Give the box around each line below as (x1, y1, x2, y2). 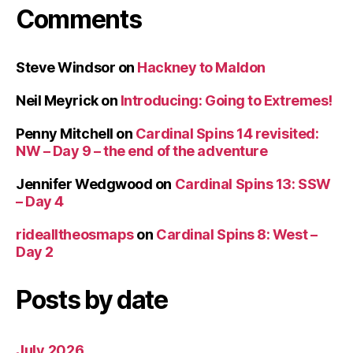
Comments (16, 3, 142, 35)
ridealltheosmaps (16, 225, 134, 243)
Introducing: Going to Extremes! (120, 91, 333, 109)
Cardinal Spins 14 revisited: (135, 124, 319, 142)
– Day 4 (16, 192, 64, 210)
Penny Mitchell (16, 124, 113, 142)
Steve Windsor (16, 58, 116, 76)
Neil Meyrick (16, 91, 98, 109)
